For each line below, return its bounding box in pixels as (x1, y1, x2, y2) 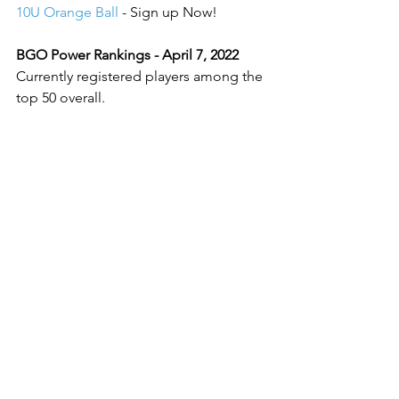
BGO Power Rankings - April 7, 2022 (16, 46, 239, 63)
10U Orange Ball (16, 4, 118, 20)
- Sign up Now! (118, 4, 217, 20)
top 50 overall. (16, 89, 105, 106)
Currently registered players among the (16, 68, 266, 85)
